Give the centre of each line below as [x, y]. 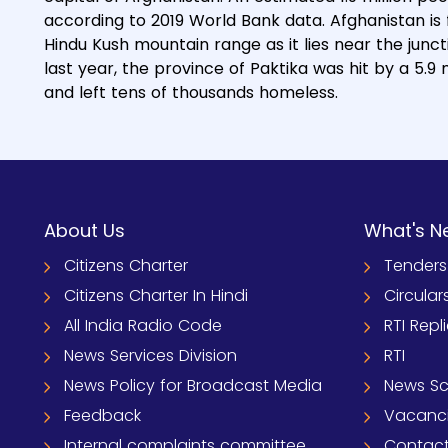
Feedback [102, 415]
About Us [84, 230]
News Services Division [150, 355]
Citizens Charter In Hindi [156, 295]
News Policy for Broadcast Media [193, 385]
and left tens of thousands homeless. [191, 92]
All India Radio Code [143, 325]
